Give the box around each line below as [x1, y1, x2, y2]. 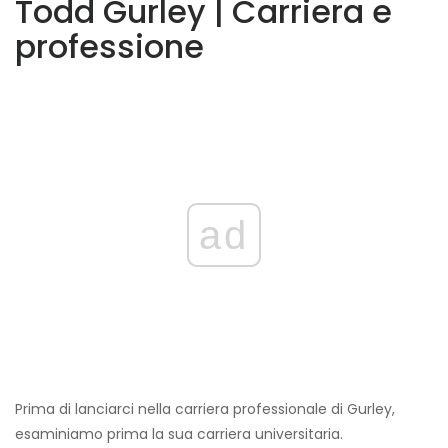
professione [15, 24, 204, 70]
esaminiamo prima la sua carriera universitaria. [15, 424, 343, 445]
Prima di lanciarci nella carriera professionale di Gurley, [15, 399, 395, 420]
